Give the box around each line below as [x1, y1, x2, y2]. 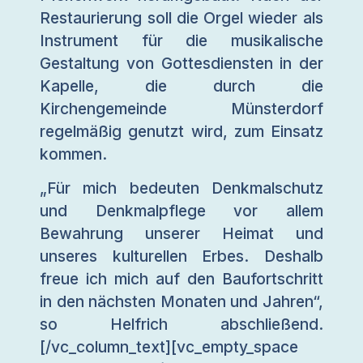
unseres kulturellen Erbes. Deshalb [40, 246, 323, 266]
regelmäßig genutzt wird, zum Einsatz [40, 121, 323, 141]
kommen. [40, 143, 108, 164]
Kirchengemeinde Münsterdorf [40, 98, 323, 118]
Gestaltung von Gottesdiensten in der [40, 53, 323, 73]
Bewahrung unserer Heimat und [40, 223, 323, 243]
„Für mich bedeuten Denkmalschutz [40, 177, 323, 198]
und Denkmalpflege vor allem [40, 200, 323, 220]
